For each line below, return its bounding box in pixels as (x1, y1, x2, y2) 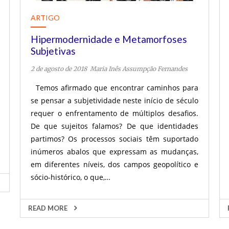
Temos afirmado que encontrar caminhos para (30, 83, 198, 93)
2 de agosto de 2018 (30, 65, 87, 73)
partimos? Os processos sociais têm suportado (30, 134, 198, 144)
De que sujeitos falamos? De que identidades (30, 121, 198, 131)
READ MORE (28, 204, 69, 212)
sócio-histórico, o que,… (30, 172, 110, 182)
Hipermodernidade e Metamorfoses (30, 33, 187, 45)
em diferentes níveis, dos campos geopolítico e (30, 159, 198, 169)
